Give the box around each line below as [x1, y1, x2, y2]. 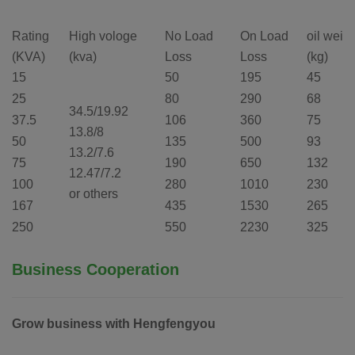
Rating [12, 29, 49, 43]
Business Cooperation [12, 260, 179, 278]
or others [69, 186, 118, 200]
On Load [240, 29, 288, 43]
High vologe [69, 29, 137, 43]
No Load [165, 29, 213, 43]
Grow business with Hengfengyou [12, 316, 216, 330]
